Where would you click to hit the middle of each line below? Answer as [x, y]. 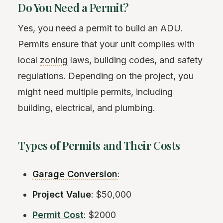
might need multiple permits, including [95, 92]
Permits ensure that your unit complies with [106, 44]
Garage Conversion [75, 174]
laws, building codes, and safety [135, 60]
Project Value [62, 194]
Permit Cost [58, 215]
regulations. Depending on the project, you [106, 76]
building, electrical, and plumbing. [87, 108]
